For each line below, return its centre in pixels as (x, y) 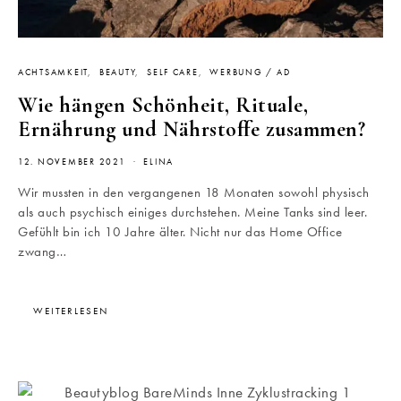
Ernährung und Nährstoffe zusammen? (192, 129)
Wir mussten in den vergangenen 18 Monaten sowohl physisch (194, 192)
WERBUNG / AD (250, 72)
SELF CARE (173, 72)
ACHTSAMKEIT (53, 72)
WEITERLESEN (71, 310)
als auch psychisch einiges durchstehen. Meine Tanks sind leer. (192, 212)
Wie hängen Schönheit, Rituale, (163, 105)
